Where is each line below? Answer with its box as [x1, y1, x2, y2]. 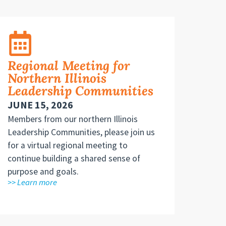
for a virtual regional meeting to [7, 140, 128, 151]
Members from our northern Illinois [7, 114, 138, 125]
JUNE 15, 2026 [7, 98, 73, 112]
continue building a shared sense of [7, 153, 140, 164]
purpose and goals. [7, 166, 79, 178]
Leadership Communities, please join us [7, 127, 155, 138]
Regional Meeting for [7, 58, 130, 74]
